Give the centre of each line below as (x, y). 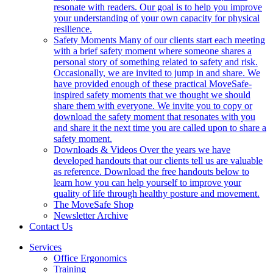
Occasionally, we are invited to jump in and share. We (157, 73)
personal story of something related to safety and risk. (156, 62)
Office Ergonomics (90, 258)
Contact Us (51, 227)
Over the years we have (185, 150)
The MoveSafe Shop (94, 205)
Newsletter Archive (91, 216)
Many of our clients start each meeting (192, 40)
